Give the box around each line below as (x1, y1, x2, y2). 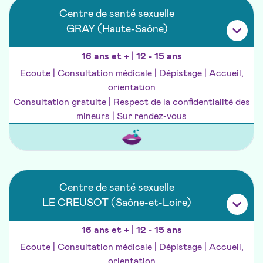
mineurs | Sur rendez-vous (76, 112, 187, 122)
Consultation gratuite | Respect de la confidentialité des (13, 97, 250, 107)
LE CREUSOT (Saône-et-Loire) (42, 198, 191, 209)
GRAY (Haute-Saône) (66, 24, 168, 35)
